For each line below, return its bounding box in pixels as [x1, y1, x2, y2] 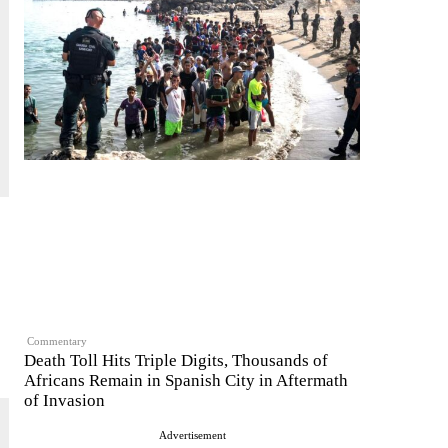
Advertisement [158, 429, 226, 442]
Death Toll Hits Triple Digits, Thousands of [24, 351, 328, 371]
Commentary [27, 335, 88, 348]
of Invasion [24, 391, 105, 411]
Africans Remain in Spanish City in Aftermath [24, 371, 348, 391]
